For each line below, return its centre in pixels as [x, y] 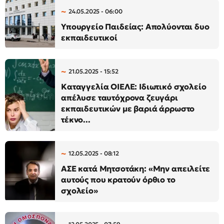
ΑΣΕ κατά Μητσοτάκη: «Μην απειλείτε [135, 168]
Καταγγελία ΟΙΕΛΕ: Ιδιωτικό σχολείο [134, 86]
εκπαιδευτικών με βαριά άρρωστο [128, 108]
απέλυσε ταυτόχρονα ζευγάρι [119, 97]
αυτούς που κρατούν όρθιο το [118, 179]
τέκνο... [76, 119]
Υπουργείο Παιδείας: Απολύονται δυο [135, 26]
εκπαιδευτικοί [89, 37]
